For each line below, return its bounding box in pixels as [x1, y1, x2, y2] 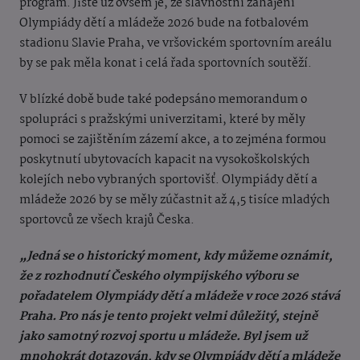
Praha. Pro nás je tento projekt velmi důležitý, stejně [19, 307, 317, 327]
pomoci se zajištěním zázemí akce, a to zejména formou [19, 130, 326, 150]
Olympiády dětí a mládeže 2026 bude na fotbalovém [19, 14, 309, 34]
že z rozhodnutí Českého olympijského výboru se [19, 267, 298, 287]
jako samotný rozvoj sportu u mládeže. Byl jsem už [19, 327, 308, 347]
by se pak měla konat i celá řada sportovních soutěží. [19, 54, 312, 74]
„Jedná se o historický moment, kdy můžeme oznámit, [19, 247, 333, 267]
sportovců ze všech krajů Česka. [19, 211, 194, 231]
